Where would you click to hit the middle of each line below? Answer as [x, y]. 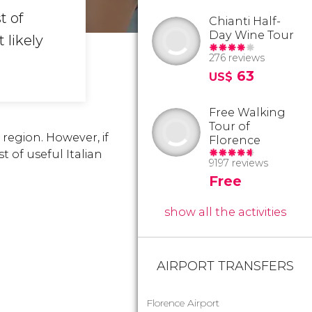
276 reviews [237, 58]
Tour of [229, 126]
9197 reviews [239, 163]
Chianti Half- [245, 21]
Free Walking [247, 112]
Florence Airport [183, 303]
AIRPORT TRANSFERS [225, 266]
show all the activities [225, 212]
